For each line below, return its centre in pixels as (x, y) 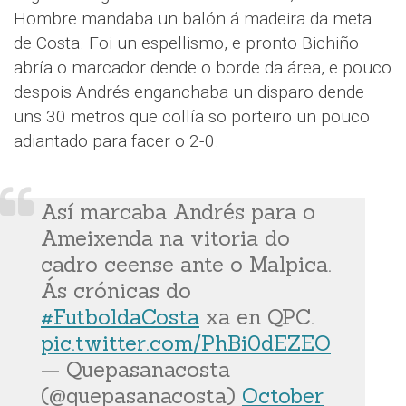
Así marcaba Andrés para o (178, 212)
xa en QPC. (257, 317)
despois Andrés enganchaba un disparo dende (189, 92)
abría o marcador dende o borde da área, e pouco (203, 68)
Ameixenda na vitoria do (165, 238)
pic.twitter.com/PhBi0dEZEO (186, 343)
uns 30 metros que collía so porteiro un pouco (192, 117)
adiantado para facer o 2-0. (116, 141)
